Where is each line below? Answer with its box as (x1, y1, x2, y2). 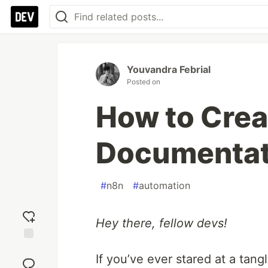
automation (139, 179, 190, 191)
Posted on (127, 77, 160, 86)
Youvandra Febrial (127, 63, 211, 75)
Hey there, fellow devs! (96, 216, 227, 230)
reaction (13, 254, 45, 264)
